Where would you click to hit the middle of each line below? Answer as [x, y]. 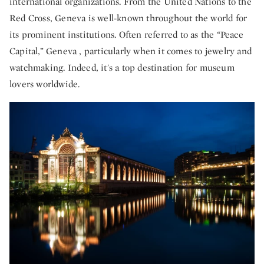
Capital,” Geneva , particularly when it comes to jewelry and [131, 51]
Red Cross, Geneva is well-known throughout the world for [128, 18]
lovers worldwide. [45, 84]
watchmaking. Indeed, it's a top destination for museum [122, 67]
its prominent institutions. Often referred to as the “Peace [126, 34]
